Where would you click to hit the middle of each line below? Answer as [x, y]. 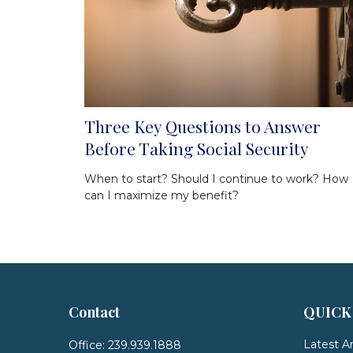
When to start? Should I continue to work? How [216, 179]
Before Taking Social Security [197, 149]
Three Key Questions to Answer [203, 126]
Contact [94, 312]
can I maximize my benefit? [162, 196]
